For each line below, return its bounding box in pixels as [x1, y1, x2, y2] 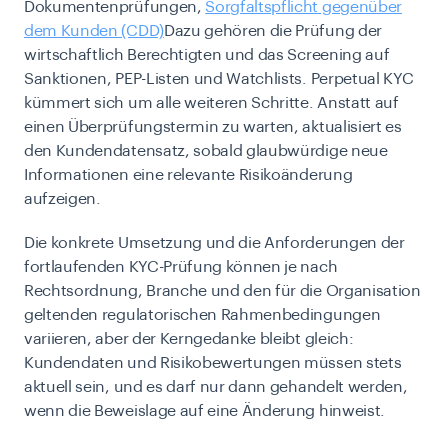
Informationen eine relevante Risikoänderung [24, 167, 353, 184]
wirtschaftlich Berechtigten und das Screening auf [24, 47, 390, 64]
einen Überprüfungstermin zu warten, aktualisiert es [24, 119, 402, 136]
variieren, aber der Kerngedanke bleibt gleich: [24, 331, 354, 348]
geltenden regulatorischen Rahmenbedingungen [24, 307, 381, 324]
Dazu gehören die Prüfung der [163, 23, 382, 40]
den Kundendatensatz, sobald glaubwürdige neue [24, 143, 388, 160]
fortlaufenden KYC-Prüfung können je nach [24, 259, 338, 276]
